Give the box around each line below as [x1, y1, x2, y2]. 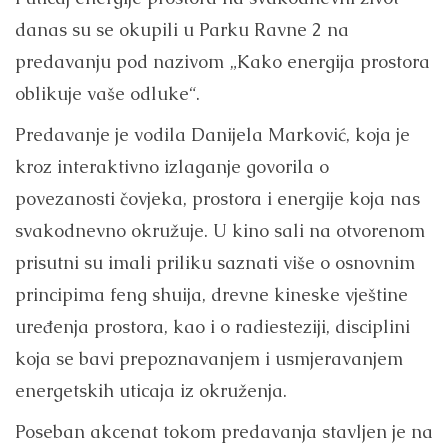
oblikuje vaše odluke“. [15, 81, 200, 105]
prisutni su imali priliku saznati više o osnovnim [15, 250, 415, 274]
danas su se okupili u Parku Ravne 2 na [15, 17, 349, 41]
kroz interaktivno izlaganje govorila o [15, 154, 329, 178]
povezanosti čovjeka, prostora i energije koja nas [15, 186, 420, 210]
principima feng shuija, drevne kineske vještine [15, 282, 408, 306]
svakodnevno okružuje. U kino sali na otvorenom [15, 218, 425, 242]
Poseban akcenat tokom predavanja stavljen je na [15, 419, 433, 443]
